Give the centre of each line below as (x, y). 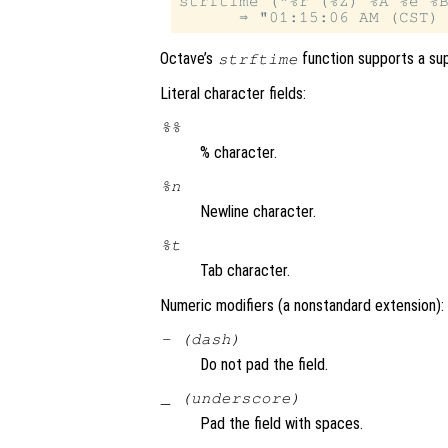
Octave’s (188, 59)
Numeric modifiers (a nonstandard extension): (302, 306)
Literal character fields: (233, 94)
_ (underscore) (230, 398)
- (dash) (200, 339)
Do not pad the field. (264, 365)
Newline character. (258, 212)
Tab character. (245, 271)
